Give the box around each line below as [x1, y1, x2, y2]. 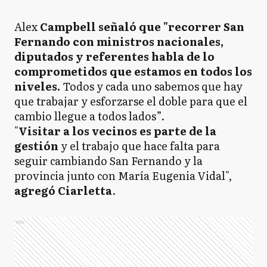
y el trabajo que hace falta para [58, 138, 220, 154]
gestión [14, 138, 58, 154]
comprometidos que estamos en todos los [14, 63, 252, 79]
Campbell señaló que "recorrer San [40, 18, 244, 35]
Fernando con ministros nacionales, [14, 33, 223, 49]
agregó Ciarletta [14, 182, 112, 198]
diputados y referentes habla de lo [14, 48, 215, 64]
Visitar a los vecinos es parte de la [18, 123, 216, 139]
